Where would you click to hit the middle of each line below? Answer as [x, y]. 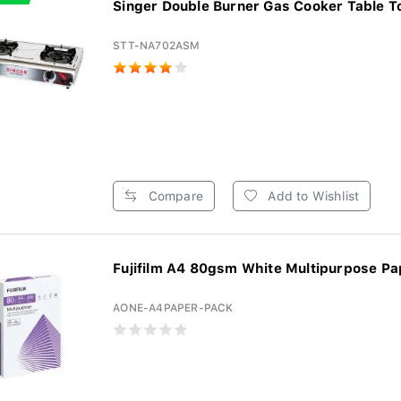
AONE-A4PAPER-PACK [173, 308]
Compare [174, 196]
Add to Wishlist [312, 196]
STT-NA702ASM [157, 46]
